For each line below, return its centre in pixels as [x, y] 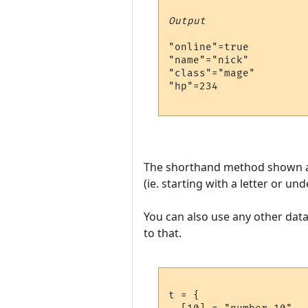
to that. [163, 233]
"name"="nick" [209, 60]
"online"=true [209, 47]
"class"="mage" [212, 74]
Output [187, 21]
